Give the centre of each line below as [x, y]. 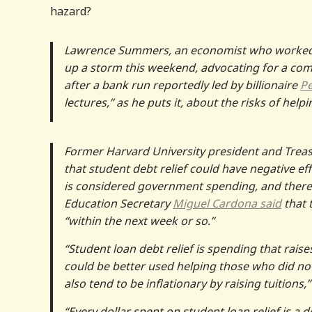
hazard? [71, 11]
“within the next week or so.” [139, 220]
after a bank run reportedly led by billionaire [182, 85]
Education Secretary [118, 203]
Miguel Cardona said [227, 203]
